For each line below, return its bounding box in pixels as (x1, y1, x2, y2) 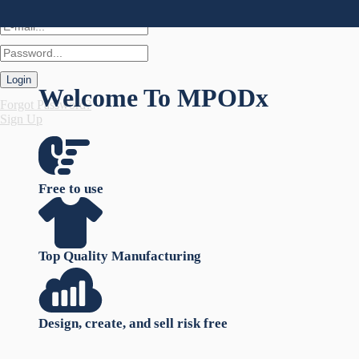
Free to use (38, 181, 103, 197)
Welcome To (38, 83, 177, 112)
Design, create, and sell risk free (38, 316, 228, 332)
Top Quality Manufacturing (38, 248, 201, 264)
